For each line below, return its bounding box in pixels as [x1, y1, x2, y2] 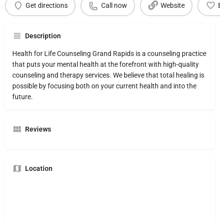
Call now [101, 1, 127, 10]
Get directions [25, 1, 68, 10]
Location [25, 164, 53, 172]
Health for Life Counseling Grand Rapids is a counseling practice [12, 49, 206, 57]
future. [12, 92, 33, 101]
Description [25, 31, 61, 40]
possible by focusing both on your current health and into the [12, 82, 196, 90]
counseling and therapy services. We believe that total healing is [12, 71, 204, 79]
